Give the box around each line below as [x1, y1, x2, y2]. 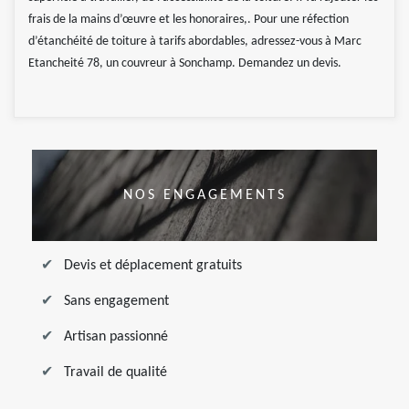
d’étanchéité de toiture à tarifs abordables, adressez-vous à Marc [28, 35, 362, 49]
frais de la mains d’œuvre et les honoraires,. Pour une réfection [28, 13, 349, 27]
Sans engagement [64, 294, 169, 309]
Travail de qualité [64, 365, 167, 381]
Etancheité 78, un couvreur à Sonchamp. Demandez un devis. [28, 57, 341, 71]
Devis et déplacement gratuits [64, 258, 242, 274]
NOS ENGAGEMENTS [122, 187, 287, 203]
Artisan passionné [64, 330, 168, 345]
